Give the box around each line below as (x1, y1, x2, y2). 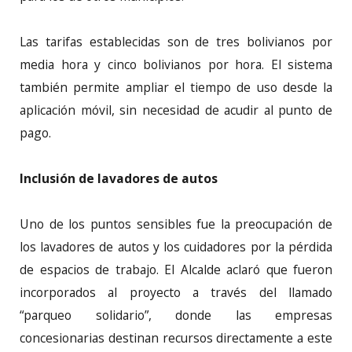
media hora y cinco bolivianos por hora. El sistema (20, 55, 332, 73)
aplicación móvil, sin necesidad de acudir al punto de (20, 101, 332, 119)
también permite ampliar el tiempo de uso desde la (20, 78, 332, 96)
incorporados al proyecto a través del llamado (20, 283, 332, 301)
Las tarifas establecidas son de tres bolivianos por (20, 32, 332, 50)
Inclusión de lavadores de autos (20, 169, 218, 187)
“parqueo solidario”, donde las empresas (20, 306, 332, 324)
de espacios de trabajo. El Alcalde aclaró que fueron (20, 260, 332, 278)
